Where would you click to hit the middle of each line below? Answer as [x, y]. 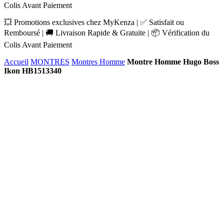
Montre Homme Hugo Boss [173, 62]
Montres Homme [98, 62]
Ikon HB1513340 [33, 71]
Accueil [16, 62]
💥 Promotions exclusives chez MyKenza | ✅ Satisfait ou [94, 22]
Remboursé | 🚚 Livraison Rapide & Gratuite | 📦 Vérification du [107, 33]
